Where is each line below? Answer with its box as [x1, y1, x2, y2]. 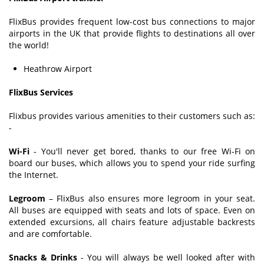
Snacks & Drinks [9, 251, 78, 263]
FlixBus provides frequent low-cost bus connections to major [9, 15, 255, 27]
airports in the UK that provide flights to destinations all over [9, 27, 255, 39]
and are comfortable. [9, 227, 92, 239]
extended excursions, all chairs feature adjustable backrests [9, 216, 255, 227]
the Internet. [9, 169, 58, 180]
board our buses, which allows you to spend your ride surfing [9, 157, 255, 169]
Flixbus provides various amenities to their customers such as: [9, 110, 255, 121]
